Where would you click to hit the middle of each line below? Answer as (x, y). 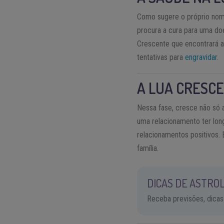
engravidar (201, 57)
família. (148, 148)
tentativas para (161, 57)
